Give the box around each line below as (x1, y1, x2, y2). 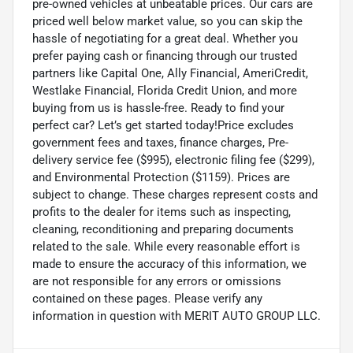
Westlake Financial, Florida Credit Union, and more (32, 83, 297, 98)
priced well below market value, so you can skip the (32, 13, 303, 28)
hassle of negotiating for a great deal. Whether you (32, 31, 298, 46)
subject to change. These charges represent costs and (32, 187, 318, 202)
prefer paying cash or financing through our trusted (32, 48, 297, 63)
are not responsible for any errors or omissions (32, 273, 281, 288)
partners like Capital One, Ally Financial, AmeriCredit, (32, 65, 308, 80)
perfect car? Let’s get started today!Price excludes (32, 117, 294, 132)
